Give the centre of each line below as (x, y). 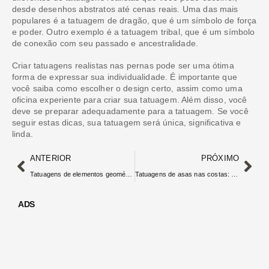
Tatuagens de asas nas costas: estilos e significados (235, 174)
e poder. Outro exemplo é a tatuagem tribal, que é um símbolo (134, 32)
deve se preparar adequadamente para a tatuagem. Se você (130, 111)
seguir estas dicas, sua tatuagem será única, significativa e (127, 122)
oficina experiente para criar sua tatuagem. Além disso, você (130, 99)
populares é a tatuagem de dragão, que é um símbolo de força (134, 20)
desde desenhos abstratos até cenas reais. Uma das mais (125, 9)
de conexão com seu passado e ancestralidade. (105, 43)
